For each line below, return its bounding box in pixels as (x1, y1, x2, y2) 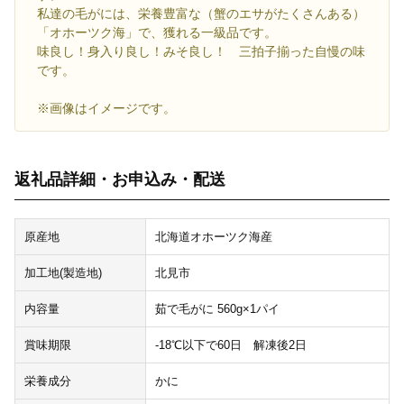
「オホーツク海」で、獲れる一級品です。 (37, 25, 277, 41)
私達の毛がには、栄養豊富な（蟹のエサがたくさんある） (37, 6, 365, 22)
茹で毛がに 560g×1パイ (154, 302, 280, 317)
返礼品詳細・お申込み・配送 (14, 170, 225, 189)
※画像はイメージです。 (37, 101, 176, 116)
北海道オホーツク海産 (154, 230, 272, 244)
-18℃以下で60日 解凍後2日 (154, 338, 307, 353)
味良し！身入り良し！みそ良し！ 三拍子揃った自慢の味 (37, 44, 365, 60)
